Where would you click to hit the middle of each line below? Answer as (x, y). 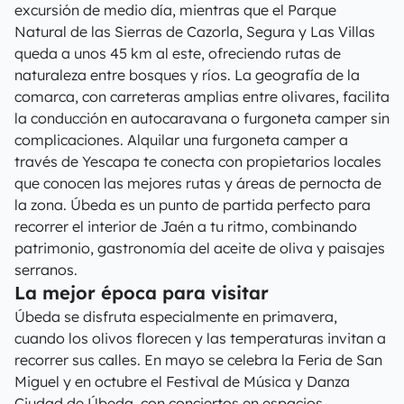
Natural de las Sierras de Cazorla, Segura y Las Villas (195, 32)
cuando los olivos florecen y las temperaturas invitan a (200, 338)
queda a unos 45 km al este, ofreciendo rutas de (178, 53)
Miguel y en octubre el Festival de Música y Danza (182, 381)
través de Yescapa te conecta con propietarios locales (198, 161)
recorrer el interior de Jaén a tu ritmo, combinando (186, 226)
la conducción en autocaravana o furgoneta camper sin (202, 118)
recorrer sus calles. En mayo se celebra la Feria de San (198, 360)
